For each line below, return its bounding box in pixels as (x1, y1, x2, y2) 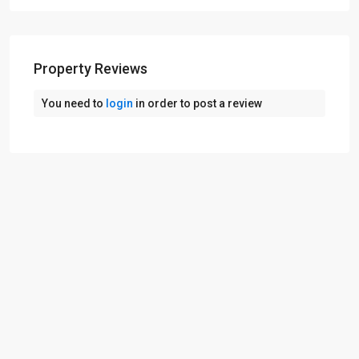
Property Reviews (34, 59, 147, 77)
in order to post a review (133, 96, 262, 110)
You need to (42, 96, 106, 110)
